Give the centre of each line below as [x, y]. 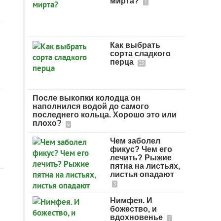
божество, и [133, 209]
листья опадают [142, 174]
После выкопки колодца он [87, 98]
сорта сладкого [140, 54]
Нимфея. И [131, 201]
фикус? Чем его [141, 149]
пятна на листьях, [145, 166]
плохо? [48, 123]
